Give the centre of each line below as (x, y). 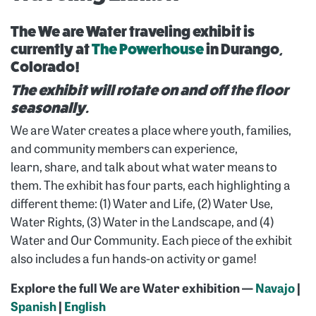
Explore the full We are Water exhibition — (133, 290)
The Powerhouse (148, 50)
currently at (51, 50)
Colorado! (46, 67)
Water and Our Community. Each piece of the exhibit (151, 242)
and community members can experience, (124, 150)
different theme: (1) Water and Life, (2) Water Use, (142, 205)
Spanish (34, 308)
